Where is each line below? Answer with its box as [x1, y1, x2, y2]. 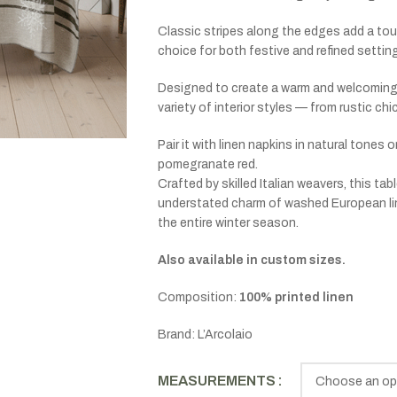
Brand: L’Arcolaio [157, 328, 253, 341]
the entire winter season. [157, 216, 299, 230]
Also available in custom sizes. [157, 253, 346, 267]
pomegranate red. [157, 158, 258, 171]
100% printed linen [238, 291, 354, 304]
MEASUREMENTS [157, 373, 276, 388]
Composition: [157, 291, 239, 304]
